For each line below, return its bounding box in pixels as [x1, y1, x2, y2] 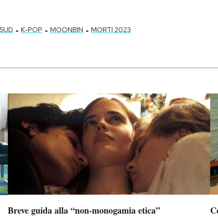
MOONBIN [50, 25, 83, 34]
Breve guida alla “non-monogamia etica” [7, 203, 160, 217]
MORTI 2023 [91, 25, 131, 34]
